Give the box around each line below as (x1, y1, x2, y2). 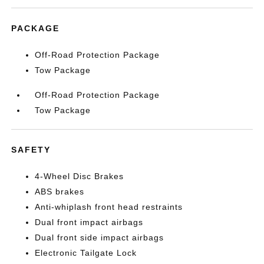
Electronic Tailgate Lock (35, 247, 137, 258)
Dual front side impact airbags (35, 232, 164, 242)
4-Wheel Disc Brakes (35, 171, 124, 181)
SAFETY (11, 144, 51, 154)
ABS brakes (35, 186, 85, 196)
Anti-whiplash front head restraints (35, 202, 183, 212)
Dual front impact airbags (35, 217, 144, 227)
